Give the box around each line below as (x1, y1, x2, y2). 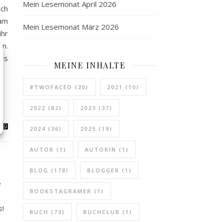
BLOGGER (87, 166, 119, 174)
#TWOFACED (30, 83, 72, 91)
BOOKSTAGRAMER (30, 187, 92, 195)
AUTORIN (85, 146, 116, 153)
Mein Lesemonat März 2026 (23, 22, 119, 32)
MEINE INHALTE (54, 60, 126, 70)
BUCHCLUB (83, 208, 120, 216)
